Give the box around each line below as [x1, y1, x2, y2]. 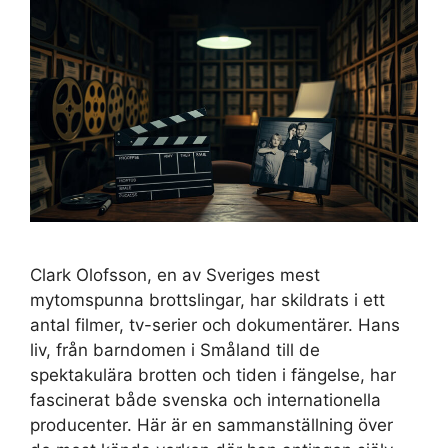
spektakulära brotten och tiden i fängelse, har [30, 365, 396, 386]
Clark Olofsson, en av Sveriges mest [30, 265, 320, 286]
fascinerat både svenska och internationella [30, 390, 381, 411]
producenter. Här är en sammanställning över [30, 415, 393, 436]
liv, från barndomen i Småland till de [30, 340, 320, 361]
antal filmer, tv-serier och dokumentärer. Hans [30, 315, 400, 336]
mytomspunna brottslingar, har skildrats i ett [30, 290, 385, 311]
